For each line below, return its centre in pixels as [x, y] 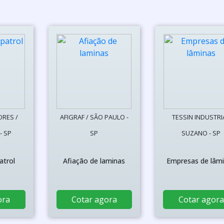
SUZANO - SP [201, 133]
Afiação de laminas [94, 161]
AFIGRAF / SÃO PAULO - [94, 117]
